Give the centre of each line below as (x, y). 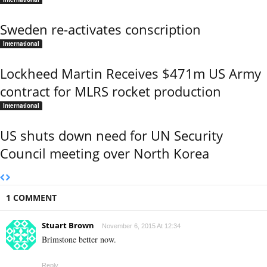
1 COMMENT (31, 198)
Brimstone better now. (79, 240)
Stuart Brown (68, 226)
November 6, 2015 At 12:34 (141, 226)
